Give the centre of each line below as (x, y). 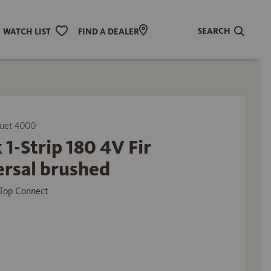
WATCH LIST (27, 31)
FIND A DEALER (108, 31)
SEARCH (214, 31)
